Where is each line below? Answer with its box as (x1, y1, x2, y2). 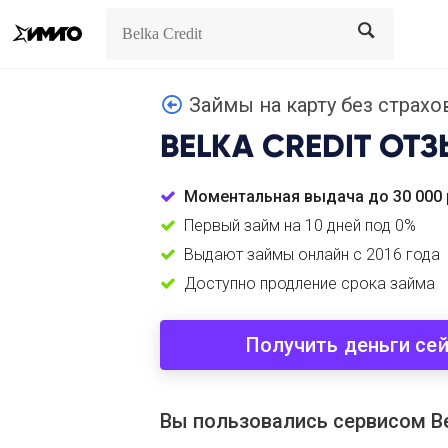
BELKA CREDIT (160, 125, 371, 166)
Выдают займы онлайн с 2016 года (184, 245, 440, 264)
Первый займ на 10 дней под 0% (184, 216, 416, 235)
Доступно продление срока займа (184, 274, 435, 293)
